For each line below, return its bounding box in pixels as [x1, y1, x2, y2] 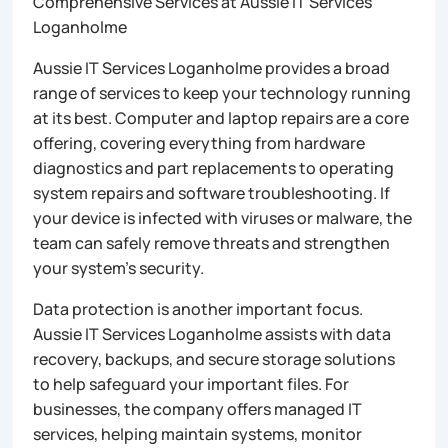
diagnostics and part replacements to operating [33, 156, 395, 179]
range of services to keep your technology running [33, 81, 412, 104]
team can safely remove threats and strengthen [33, 231, 391, 254]
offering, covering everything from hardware [33, 131, 366, 154]
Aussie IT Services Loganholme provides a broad [33, 56, 391, 79]
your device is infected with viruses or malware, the [33, 206, 413, 229]
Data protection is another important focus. [33, 297, 364, 320]
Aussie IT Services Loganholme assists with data [33, 322, 392, 345]
